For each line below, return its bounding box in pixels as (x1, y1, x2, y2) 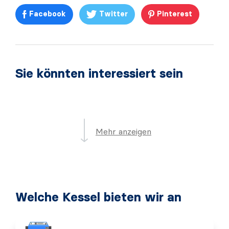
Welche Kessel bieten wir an (15, 190, 181, 204)
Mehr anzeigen (96, 126, 151, 136)
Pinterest (157, 10, 192, 18)
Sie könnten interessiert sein (15, 66, 183, 81)
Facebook (29, 10, 66, 18)
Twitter (99, 10, 128, 18)
